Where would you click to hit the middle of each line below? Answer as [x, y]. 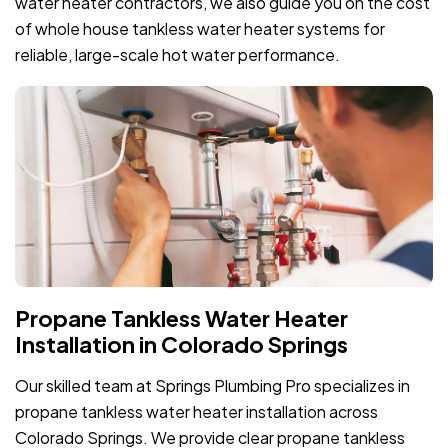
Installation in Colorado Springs [181, 343]
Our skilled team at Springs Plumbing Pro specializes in [212, 385]
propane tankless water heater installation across [196, 411]
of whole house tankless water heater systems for [200, 28]
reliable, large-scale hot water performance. [177, 54]
